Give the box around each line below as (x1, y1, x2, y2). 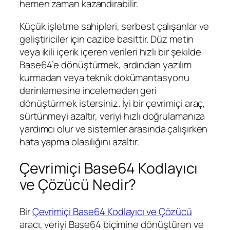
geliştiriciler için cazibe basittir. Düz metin (20, 32, 194, 46)
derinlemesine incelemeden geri (20, 83, 157, 97)
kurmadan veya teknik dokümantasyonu (20, 70, 189, 84)
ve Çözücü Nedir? (20, 175, 137, 195)
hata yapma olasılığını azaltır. (20, 135, 139, 148)
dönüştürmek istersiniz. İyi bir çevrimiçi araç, (20, 96, 206, 110)
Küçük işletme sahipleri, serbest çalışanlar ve (20, 19, 209, 33)
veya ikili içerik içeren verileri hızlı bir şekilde (20, 45, 201, 59)
